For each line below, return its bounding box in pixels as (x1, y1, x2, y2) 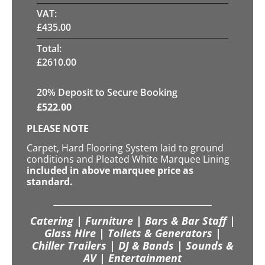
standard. (27, 175, 73, 189)
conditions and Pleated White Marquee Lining (27, 153, 230, 166)
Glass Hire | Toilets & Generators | (44, 225, 221, 240)
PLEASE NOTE (27, 121, 89, 135)
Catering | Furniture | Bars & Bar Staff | (30, 213, 235, 228)
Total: (37, 41, 62, 55)
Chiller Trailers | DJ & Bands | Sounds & (31, 238, 234, 253)
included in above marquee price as (27, 164, 193, 177)
